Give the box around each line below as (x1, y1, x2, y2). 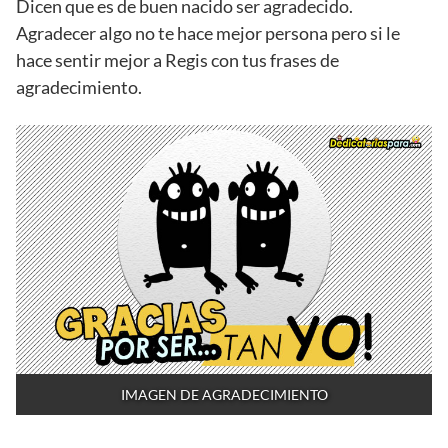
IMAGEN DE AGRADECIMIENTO (120, 386, 328, 404)
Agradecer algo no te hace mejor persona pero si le (16, 21, 400, 44)
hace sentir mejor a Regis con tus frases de (16, 48, 339, 71)
